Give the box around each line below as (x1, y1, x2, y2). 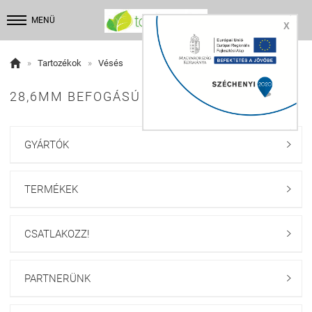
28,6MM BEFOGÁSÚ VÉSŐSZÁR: (10, 89, 221, 104)
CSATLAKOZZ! (24, 228, 89, 240)
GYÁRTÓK (24, 139, 69, 151)
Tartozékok (38, 58, 81, 68)
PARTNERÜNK (24, 272, 91, 285)
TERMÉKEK (24, 183, 78, 196)
